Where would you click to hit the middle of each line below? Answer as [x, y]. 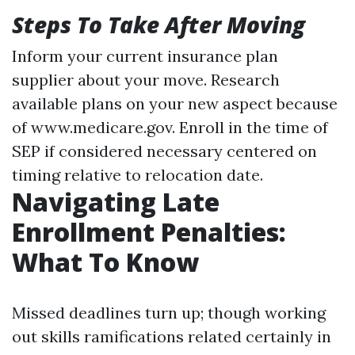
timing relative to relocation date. [137, 175]
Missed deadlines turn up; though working [169, 313]
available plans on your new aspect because [175, 103]
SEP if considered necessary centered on [164, 151]
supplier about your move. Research [146, 80]
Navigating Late [116, 202]
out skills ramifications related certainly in [172, 336]
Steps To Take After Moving [158, 25]
